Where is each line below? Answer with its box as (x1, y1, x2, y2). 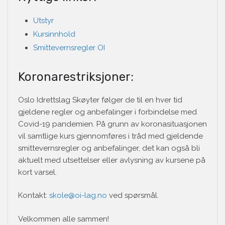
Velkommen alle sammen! (18, 214, 109, 223)
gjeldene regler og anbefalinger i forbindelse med (18, 107, 197, 117)
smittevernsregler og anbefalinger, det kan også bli (18, 143, 200, 153)
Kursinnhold (33, 29, 75, 39)
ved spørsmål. (107, 191, 161, 200)
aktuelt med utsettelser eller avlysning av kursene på (18, 155, 205, 165)
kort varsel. (18, 167, 57, 177)
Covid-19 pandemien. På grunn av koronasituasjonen (18, 119, 207, 129)
